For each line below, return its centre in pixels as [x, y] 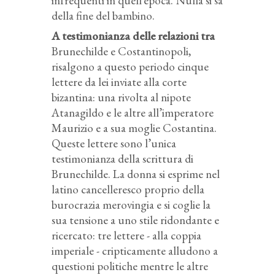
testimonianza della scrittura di [122, 158]
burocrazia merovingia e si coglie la [131, 204]
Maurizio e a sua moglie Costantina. [134, 128]
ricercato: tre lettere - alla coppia [126, 235]
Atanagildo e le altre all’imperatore [133, 112]
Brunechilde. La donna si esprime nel [136, 174]
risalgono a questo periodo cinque [130, 66]
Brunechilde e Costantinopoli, [121, 51]
